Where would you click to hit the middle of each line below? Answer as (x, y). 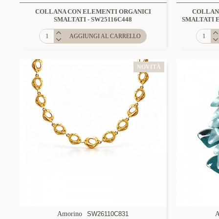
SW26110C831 (108, 214)
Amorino (70, 214)
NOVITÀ (149, 67)
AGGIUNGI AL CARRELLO (105, 36)
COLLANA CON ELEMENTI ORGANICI (93, 11)
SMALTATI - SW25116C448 (93, 19)
